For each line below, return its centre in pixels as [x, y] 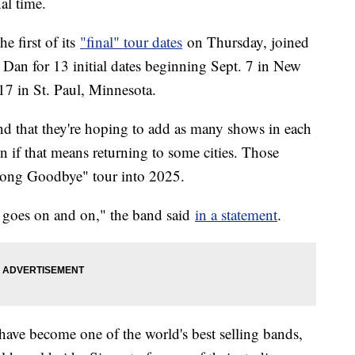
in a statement [236, 214]
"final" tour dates [131, 41]
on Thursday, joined [246, 41]
